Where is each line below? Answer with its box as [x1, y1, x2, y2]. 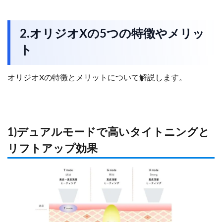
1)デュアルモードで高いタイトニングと [7, 127, 210, 138]
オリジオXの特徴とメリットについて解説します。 [7, 74, 187, 82]
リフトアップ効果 [7, 143, 98, 154]
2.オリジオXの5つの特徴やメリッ [20, 28, 205, 40]
